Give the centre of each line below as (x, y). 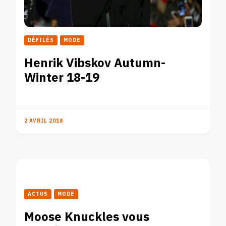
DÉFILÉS (41, 41)
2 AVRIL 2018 (44, 121)
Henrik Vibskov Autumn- (95, 64)
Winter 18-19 (62, 78)
